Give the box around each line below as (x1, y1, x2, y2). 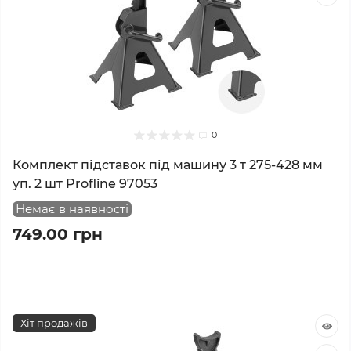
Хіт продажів (20, 317, 88, 329)
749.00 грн (13, 225, 103, 244)
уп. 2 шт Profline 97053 (13, 176, 157, 191)
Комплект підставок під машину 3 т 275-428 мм (13, 157, 323, 172)
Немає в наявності (16, 201, 128, 216)
